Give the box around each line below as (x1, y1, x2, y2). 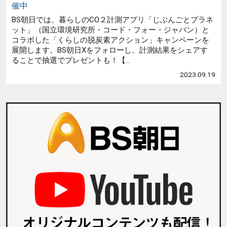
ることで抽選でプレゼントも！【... (12, 56, 131, 65)
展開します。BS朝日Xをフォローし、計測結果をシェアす (12, 46, 208, 55)
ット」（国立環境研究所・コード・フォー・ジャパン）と (12, 25, 210, 35)
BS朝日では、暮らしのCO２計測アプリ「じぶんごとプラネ (12, 15, 214, 25)
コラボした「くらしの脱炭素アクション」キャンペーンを (12, 35, 210, 45)
